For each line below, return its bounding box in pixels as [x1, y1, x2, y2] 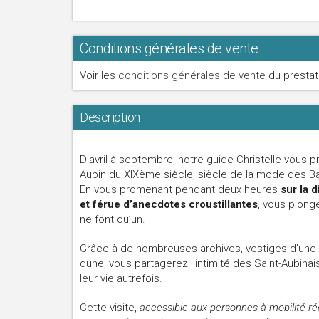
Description [80, 110, 140, 125]
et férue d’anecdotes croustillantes [80, 198, 258, 211]
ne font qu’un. [80, 213, 145, 226]
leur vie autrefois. [80, 272, 162, 285]
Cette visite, [80, 301, 137, 314]
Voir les [80, 69, 118, 82]
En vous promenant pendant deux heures [80, 183, 281, 196]
